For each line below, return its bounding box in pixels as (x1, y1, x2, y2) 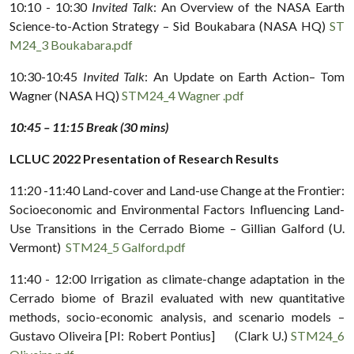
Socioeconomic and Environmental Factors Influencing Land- (9, 201, 345, 217)
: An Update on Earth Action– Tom (145, 68, 345, 84)
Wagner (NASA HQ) (9, 87, 122, 103)
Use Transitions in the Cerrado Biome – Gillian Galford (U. (9, 220, 345, 235)
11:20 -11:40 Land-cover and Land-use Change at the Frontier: (9, 182, 345, 198)
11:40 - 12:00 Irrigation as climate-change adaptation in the (9, 270, 345, 286)
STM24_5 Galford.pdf (66, 239, 186, 254)
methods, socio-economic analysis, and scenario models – (9, 308, 345, 324)
